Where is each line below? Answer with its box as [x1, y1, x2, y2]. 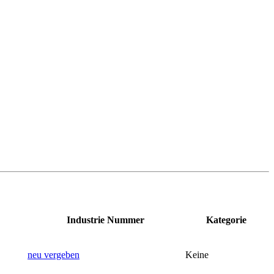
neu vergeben [28, 249, 80, 260]
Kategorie [206, 214, 246, 225]
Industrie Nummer [66, 214, 144, 225]
